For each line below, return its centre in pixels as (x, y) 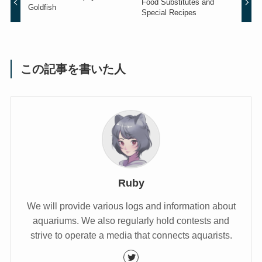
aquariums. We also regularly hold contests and (131, 221)
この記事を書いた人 (73, 69)
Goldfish (42, 8)
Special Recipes (169, 13)
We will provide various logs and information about (131, 206)
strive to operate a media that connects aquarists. (131, 235)
